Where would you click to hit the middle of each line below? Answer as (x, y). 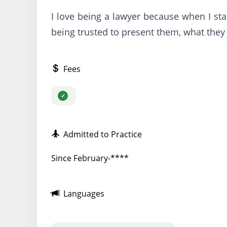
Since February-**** (90, 158)
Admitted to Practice (101, 135)
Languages (82, 193)
